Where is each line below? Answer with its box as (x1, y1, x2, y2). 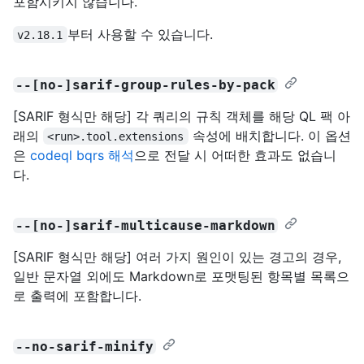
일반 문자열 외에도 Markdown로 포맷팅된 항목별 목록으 (13, 267, 349, 284)
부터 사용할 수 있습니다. (67, 25, 213, 42)
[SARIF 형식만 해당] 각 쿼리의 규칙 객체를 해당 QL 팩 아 (13, 107, 350, 124)
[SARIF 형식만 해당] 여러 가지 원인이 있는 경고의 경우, (13, 248, 341, 265)
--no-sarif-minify (15, 338, 154, 354)
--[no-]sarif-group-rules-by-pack (15, 76, 276, 93)
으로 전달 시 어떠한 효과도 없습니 (134, 146, 336, 163)
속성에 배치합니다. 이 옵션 (188, 127, 351, 144)
